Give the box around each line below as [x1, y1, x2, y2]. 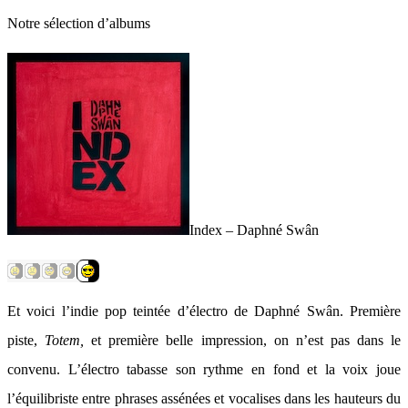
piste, [7, 332, 46, 348]
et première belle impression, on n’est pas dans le [91, 332, 402, 348]
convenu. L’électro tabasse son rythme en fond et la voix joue [7, 362, 401, 377]
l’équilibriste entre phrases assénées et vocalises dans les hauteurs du [7, 391, 401, 406]
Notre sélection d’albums [7, 15, 150, 31]
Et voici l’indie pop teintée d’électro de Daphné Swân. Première [7, 303, 401, 319]
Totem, [45, 332, 92, 348]
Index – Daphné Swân [189, 222, 319, 238]
